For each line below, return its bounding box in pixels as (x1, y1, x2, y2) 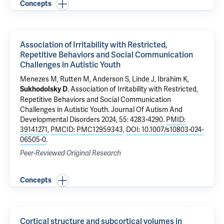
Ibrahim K (157, 74, 187, 83)
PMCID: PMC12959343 (50, 125, 123, 134)
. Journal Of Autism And (108, 105, 182, 114)
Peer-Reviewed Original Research (20, 149, 121, 157)
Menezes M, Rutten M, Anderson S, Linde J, (20, 74, 157, 83)
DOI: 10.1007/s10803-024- (126, 125, 203, 134)
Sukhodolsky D (20, 85, 67, 93)
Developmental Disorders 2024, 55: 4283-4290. (20, 115, 166, 124)
